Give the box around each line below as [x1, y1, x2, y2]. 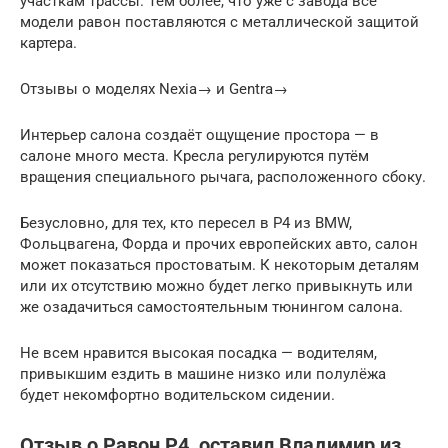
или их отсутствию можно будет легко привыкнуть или [20, 277, 413, 295]
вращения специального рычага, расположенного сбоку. [20, 168, 426, 186]
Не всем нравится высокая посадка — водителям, [20, 344, 377, 362]
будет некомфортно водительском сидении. [20, 386, 335, 404]
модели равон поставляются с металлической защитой [20, 13, 419, 31]
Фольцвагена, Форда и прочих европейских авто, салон [20, 235, 418, 253]
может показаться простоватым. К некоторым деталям [20, 256, 419, 274]
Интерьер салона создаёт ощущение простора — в [20, 126, 379, 144]
